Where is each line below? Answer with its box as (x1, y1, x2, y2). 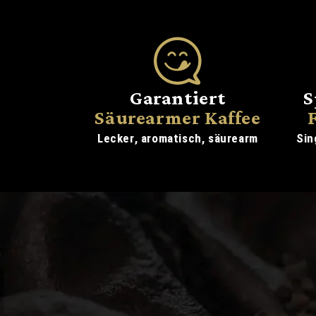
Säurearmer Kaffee (95, 107, 261, 129)
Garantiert (130, 87, 226, 109)
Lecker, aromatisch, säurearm (97, 131, 258, 146)
